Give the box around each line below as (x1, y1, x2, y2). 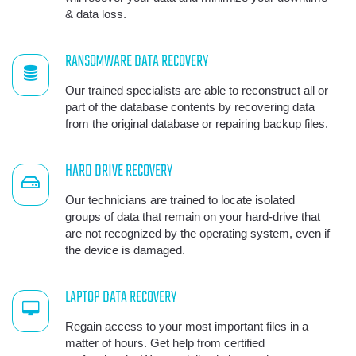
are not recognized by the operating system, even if (65, 226, 330, 241)
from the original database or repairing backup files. (65, 117, 328, 131)
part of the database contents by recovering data (65, 100, 315, 114)
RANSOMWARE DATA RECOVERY (65, 49, 208, 75)
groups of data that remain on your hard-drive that (65, 210, 320, 224)
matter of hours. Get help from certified (65, 336, 265, 350)
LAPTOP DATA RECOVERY (65, 285, 176, 311)
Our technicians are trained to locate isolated (65, 193, 295, 207)
